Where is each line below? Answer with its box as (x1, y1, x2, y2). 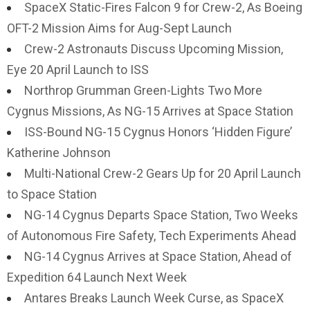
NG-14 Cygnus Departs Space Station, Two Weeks (24, 208, 298, 222)
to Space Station (7, 187, 97, 201)
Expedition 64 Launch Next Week (7, 270, 187, 284)
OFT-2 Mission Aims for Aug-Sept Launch (7, 21, 232, 35)
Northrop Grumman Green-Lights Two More (24, 83, 262, 98)
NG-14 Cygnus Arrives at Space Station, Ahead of (24, 249, 292, 264)
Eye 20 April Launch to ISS (7, 62, 149, 77)
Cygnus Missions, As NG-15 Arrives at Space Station (7, 104, 293, 118)
